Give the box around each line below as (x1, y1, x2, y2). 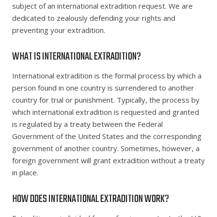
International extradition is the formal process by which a (12, 70, 201, 80)
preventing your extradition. (12, 25, 105, 35)
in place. (12, 167, 38, 177)
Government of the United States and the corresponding (12, 131, 201, 141)
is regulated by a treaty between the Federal (12, 119, 163, 129)
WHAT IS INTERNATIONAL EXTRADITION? (12, 48, 141, 65)
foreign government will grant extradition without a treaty (12, 155, 205, 165)
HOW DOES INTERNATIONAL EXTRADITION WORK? (12, 190, 169, 207)
